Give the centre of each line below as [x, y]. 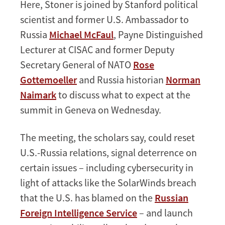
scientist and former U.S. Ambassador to [104, 19]
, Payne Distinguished [158, 34]
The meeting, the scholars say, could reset [107, 137]
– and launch [165, 212]
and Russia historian [121, 79]
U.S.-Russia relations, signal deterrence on [108, 152]
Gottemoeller [48, 79]
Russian [172, 197]
